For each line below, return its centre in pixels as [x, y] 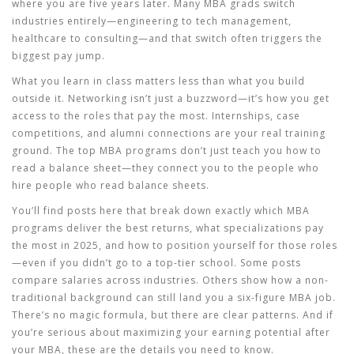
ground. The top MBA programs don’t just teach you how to [167, 151]
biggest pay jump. [58, 56]
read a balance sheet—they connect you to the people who [166, 168]
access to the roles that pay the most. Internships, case [156, 116]
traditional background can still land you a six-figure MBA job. [174, 298]
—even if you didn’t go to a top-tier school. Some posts [156, 263]
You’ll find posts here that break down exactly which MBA [161, 211]
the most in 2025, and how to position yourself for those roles [175, 245]
